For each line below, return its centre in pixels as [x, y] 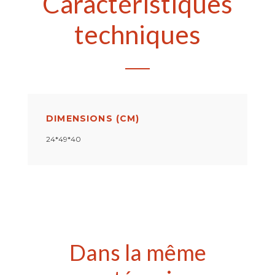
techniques [137, 34]
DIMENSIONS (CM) [93, 118]
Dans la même [137, 252]
